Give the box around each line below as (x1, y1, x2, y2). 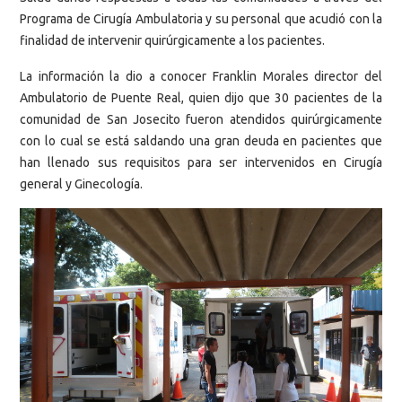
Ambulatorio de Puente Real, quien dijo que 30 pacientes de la (20, 90, 382, 105)
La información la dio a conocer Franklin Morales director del (20, 68, 382, 83)
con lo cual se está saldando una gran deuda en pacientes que (20, 133, 382, 148)
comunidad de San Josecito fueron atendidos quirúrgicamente (20, 111, 382, 127)
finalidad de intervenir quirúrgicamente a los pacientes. (20, 33, 325, 48)
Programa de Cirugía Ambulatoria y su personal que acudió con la (20, 12, 382, 27)
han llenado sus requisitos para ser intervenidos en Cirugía (20, 154, 382, 170)
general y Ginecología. (20, 176, 143, 191)
